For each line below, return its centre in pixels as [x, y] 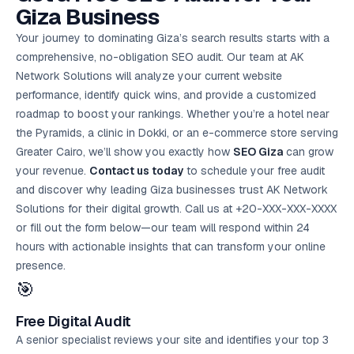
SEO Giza [258, 152]
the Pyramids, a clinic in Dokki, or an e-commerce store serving [177, 133]
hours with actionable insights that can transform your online [171, 247]
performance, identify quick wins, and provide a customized [166, 95]
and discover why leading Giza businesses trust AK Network [172, 190]
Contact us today [136, 171]
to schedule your [230, 171]
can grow [308, 152]
